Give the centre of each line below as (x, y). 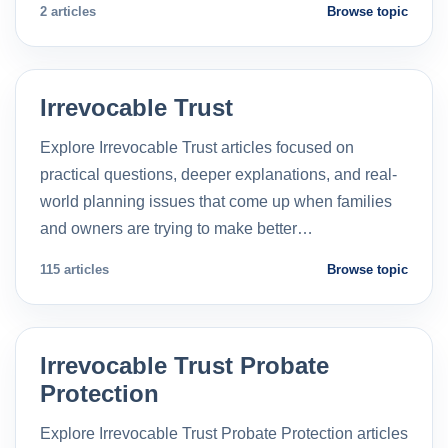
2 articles (68, 11)
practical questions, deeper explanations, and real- (218, 174)
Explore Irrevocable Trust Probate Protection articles (224, 433)
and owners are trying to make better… (176, 228)
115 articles (74, 269)
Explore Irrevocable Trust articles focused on (197, 147)
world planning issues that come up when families (216, 201)
